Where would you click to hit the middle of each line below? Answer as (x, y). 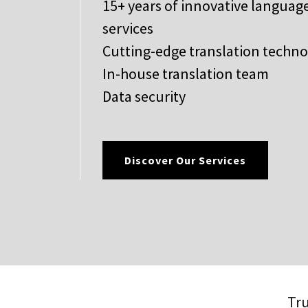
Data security (145, 96)
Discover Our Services (186, 160)
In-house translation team (186, 73)
